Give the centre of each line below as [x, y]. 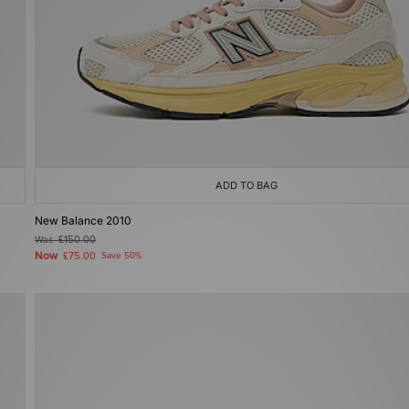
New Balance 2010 [83, 220]
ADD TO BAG [246, 185]
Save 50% [121, 256]
